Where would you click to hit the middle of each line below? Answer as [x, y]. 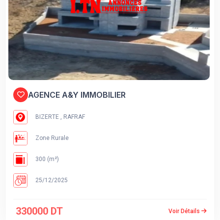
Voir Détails [185, 211]
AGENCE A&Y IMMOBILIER [77, 95]
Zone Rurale [51, 138]
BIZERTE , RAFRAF [59, 117]
